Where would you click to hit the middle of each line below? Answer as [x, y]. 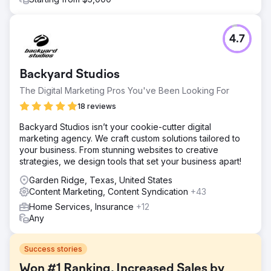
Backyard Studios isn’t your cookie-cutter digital [115, 126]
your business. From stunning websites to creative [119, 149]
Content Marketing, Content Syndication [110, 191]
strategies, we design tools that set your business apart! [130, 161]
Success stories [53, 249]
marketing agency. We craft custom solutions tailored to [130, 138]
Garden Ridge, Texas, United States [101, 180]
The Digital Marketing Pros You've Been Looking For [124, 90]
